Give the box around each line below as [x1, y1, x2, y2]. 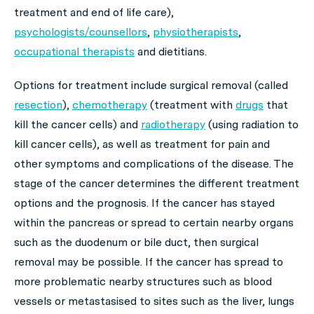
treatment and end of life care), [14, 6, 174, 19]
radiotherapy [141, 118, 205, 131]
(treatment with [147, 98, 235, 111]
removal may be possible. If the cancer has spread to [14, 255, 283, 268]
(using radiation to [205, 118, 299, 131]
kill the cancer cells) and [14, 118, 141, 131]
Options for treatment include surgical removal [14, 78, 254, 92]
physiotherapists [153, 25, 238, 39]
